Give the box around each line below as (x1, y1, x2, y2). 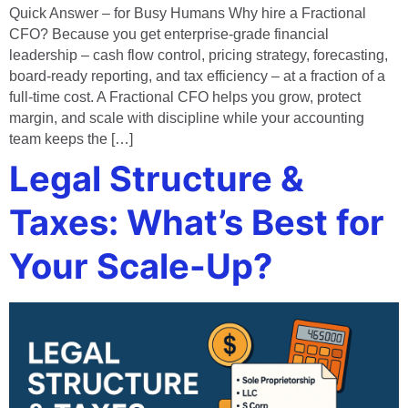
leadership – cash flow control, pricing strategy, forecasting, (9, 46, 388, 63)
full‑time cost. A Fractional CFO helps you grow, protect (9, 88, 361, 105)
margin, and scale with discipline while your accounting (9, 109, 364, 126)
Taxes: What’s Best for (9, 200, 384, 243)
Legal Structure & (9, 157, 304, 199)
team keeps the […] (9, 130, 133, 147)
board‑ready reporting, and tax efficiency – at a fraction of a (9, 67, 385, 84)
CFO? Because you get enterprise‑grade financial (9, 25, 329, 42)
